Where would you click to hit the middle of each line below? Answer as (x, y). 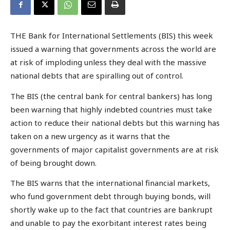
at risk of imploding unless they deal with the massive (108, 62)
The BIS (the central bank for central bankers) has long (111, 96)
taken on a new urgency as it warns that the (90, 136)
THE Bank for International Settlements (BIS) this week (112, 36)
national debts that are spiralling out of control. (97, 76)
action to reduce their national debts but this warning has (115, 122)
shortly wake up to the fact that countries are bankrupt (111, 210)
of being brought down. (53, 162)
